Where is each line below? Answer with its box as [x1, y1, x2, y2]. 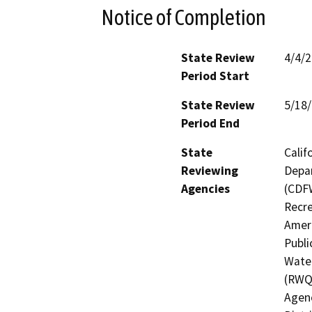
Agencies [181, 180, 230, 196]
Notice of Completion [101, 4, 266, 30]
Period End [181, 115, 240, 131]
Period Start [181, 68, 249, 84]
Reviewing [181, 162, 238, 178]
